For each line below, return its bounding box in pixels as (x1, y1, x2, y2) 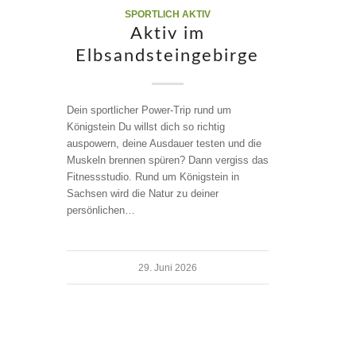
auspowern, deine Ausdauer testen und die (66, 137, 261, 149)
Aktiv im (130, 24, 205, 42)
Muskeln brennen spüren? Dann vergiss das (66, 153, 269, 166)
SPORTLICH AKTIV (124, 8, 211, 19)
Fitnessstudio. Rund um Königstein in (66, 170, 239, 183)
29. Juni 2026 (137, 261, 197, 273)
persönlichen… (66, 203, 135, 216)
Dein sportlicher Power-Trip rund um (66, 103, 231, 116)
